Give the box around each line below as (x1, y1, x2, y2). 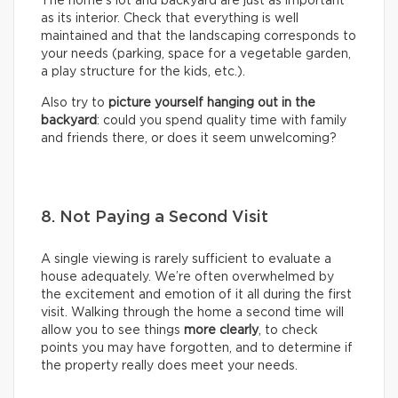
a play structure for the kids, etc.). (41, 65, 245, 78)
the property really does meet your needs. (41, 359, 298, 372)
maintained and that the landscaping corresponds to (41, 29, 356, 43)
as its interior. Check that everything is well (41, 12, 298, 25)
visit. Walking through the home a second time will (41, 306, 344, 319)
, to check (259, 323, 318, 337)
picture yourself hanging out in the (108, 96, 315, 109)
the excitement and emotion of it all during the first (41, 288, 352, 301)
